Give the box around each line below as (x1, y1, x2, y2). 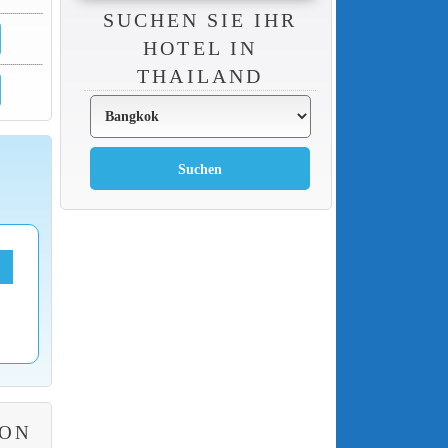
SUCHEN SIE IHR (102, 8, 298, 31)
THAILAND (137, 64, 263, 87)
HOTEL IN (143, 36, 257, 59)
